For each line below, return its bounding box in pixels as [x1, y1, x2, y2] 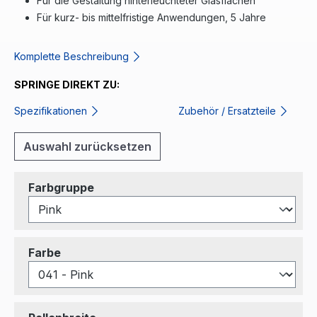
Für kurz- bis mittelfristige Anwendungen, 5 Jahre [37, 11, 266, 23]
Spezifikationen [14, 105, 90, 117]
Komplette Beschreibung [14, 50, 132, 62]
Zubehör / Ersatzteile [178, 105, 279, 117]
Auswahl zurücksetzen [23, 139, 151, 154]
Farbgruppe [28, 180, 94, 195]
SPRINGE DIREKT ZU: [14, 79, 120, 91]
